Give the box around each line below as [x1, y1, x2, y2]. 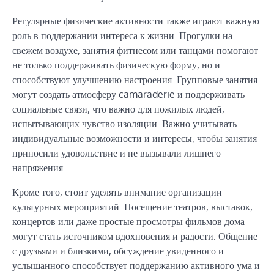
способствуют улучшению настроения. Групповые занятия [12, 73, 257, 86]
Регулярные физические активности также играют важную [12, 14, 259, 27]
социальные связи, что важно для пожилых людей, [12, 102, 224, 115]
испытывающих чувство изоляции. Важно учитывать [12, 117, 237, 130]
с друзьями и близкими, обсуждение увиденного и [12, 244, 224, 257]
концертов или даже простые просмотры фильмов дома [12, 215, 245, 228]
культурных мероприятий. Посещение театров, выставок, [12, 200, 253, 213]
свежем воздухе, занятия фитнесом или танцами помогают [12, 43, 258, 56]
